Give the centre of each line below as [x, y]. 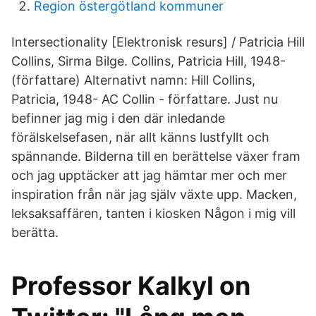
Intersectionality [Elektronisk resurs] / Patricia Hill [158, 42]
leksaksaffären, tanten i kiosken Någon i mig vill [153, 213]
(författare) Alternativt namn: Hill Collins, [133, 80]
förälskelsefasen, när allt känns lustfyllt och [140, 137]
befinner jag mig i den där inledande [118, 118]
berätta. [35, 232]
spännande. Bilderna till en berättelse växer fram [156, 156]
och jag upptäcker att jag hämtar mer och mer [149, 175]
